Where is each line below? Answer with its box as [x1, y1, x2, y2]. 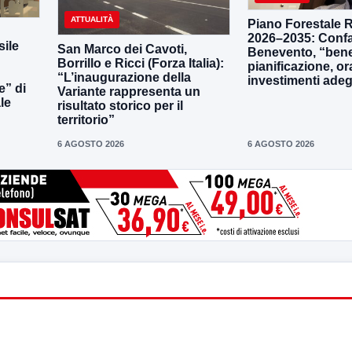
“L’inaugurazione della [57, 70, 191, 84]
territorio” [57, 112, 115, 126]
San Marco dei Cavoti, [57, 42, 187, 56]
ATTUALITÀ [71, 14, 113, 24]
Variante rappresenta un [57, 84, 200, 98]
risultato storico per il [57, 98, 183, 112]
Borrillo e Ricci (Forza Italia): [57, 56, 224, 70]
